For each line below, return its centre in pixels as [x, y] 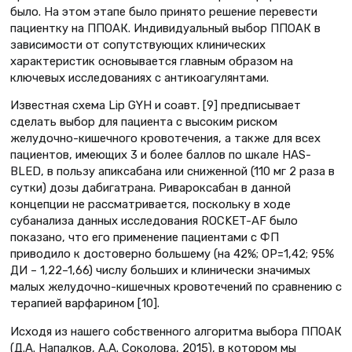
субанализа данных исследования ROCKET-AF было [154, 221]
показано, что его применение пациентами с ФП [145, 238]
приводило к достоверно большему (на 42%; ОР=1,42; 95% [172, 254]
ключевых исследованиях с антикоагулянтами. [139, 77]
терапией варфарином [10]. [85, 304]
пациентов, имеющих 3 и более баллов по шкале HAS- [161, 155]
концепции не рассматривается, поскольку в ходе [150, 205]
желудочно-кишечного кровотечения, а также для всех [165, 139]
